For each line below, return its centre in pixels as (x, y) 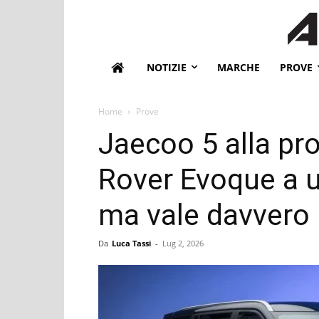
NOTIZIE (167, 67)
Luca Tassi (131, 243)
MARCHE (239, 67)
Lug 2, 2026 (183, 243)
